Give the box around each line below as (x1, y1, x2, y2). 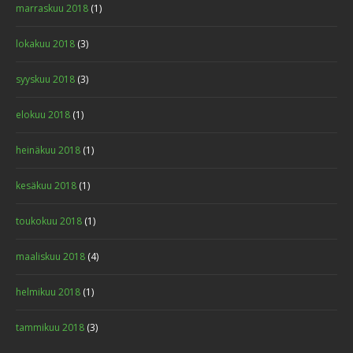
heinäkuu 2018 (16, 143, 80, 158)
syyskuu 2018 (16, 72, 75, 87)
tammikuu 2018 (16, 321, 84, 335)
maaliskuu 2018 (16, 250, 85, 264)
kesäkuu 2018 (16, 179, 76, 193)
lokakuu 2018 (16, 37, 75, 51)
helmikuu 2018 (16, 285, 80, 299)
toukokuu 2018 (16, 214, 82, 229)
